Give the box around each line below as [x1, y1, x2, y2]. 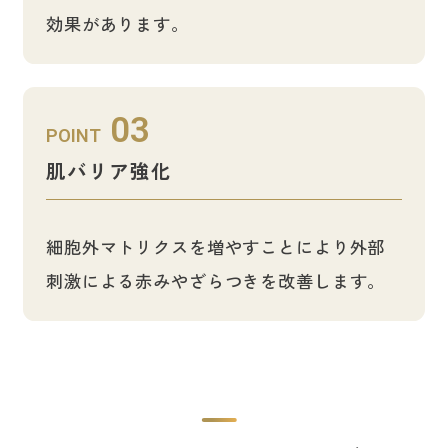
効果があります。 [45, 10, 189, 36]
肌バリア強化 [45, 155, 172, 185]
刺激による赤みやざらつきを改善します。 [45, 267, 386, 293]
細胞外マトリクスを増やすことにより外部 [45, 233, 386, 259]
